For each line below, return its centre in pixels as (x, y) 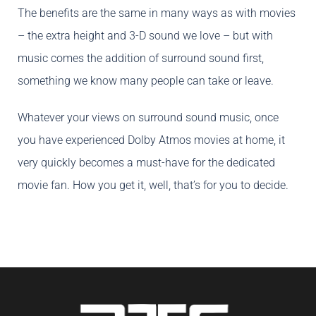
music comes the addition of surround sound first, (141, 59)
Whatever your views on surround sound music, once (148, 118)
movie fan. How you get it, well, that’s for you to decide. (153, 186)
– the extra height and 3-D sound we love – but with (145, 36)
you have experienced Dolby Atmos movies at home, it (151, 140)
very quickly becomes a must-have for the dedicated (146, 163)
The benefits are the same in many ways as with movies (157, 13)
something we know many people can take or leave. (146, 81)
